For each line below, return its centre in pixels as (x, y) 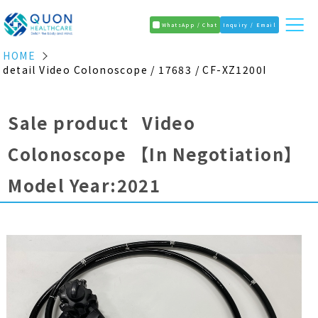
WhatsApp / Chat (190, 24)
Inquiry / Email (250, 24)
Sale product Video (102, 122)
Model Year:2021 (87, 185)
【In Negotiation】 (217, 153)
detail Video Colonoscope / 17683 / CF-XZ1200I (135, 69)
